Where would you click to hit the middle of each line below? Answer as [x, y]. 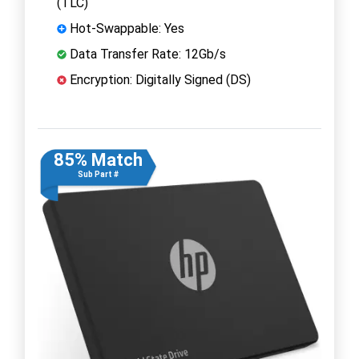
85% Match [98, 159]
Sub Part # [98, 174]
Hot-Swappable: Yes [125, 28]
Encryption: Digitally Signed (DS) [159, 79]
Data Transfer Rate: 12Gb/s [146, 54]
